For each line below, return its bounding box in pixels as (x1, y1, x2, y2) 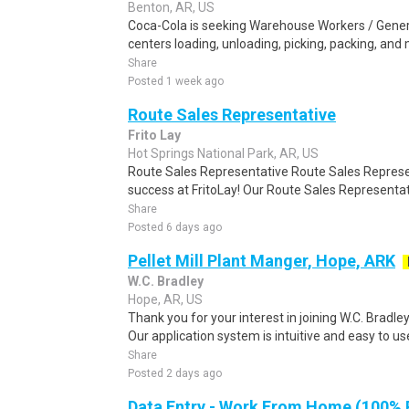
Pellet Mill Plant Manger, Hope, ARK (128, 251, 395, 270)
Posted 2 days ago (128, 367, 222, 380)
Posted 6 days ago (128, 221, 222, 234)
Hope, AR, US (128, 292, 203, 307)
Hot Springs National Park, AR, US (128, 146, 319, 161)
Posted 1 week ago (128, 75, 224, 88)
